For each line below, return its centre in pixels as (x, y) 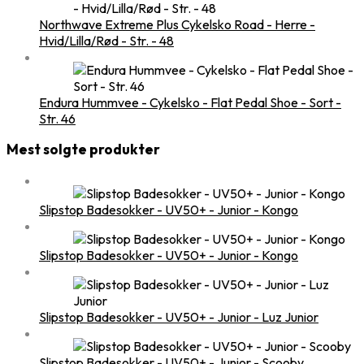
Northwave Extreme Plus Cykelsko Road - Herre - (177, 24)
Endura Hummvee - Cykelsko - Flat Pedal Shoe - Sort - (190, 102)
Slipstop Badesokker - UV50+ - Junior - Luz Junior (179, 317)
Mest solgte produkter (83, 150)
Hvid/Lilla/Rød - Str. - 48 (106, 40)
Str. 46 (57, 118)
